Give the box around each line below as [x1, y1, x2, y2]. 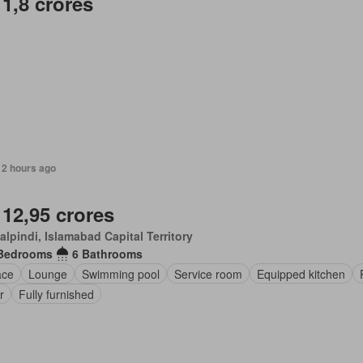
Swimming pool [81, 265, 160, 282]
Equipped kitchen [256, 265, 345, 282]
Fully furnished [18, 285, 94, 302]
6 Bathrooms [71, 246, 143, 262]
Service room [173, 265, 242, 282]
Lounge [28, 265, 67, 282]
